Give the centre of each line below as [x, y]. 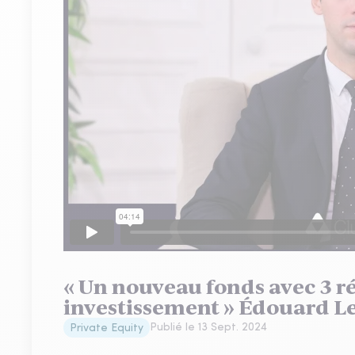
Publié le [174, 328]
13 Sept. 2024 [233, 328]
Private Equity [107, 328]
